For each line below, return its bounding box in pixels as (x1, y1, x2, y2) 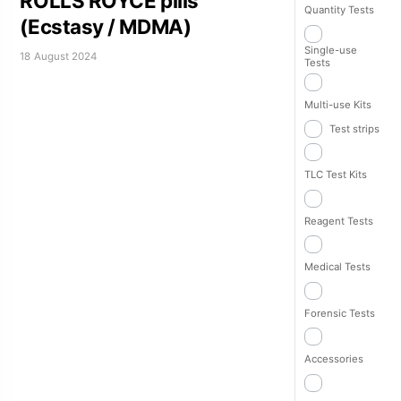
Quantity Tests (303, 4, 374, 16)
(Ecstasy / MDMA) (20, 14, 192, 39)
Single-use (303, 43, 357, 56)
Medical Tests (303, 260, 371, 274)
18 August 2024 (20, 49, 98, 63)
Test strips (328, 122, 380, 135)
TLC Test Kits (303, 168, 367, 182)
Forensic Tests (303, 306, 375, 320)
